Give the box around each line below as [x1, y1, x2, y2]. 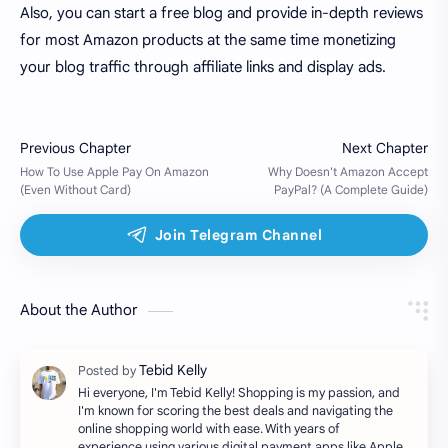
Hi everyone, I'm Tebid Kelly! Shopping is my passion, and [78, 385, 400, 402]
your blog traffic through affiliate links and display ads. [20, 58, 386, 77]
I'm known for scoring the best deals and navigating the [78, 403, 393, 420]
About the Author [20, 301, 138, 320]
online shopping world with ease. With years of [78, 421, 340, 438]
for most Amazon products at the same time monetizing [20, 31, 396, 50]
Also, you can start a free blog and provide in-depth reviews [20, 4, 423, 23]
